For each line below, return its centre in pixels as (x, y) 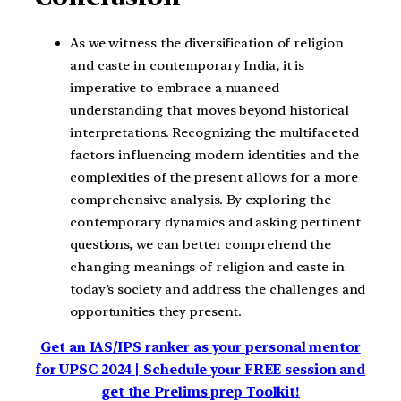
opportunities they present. (156, 311)
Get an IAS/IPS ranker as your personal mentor (200, 347)
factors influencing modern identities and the (214, 154)
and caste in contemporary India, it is (188, 65)
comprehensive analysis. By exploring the (200, 199)
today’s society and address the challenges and (218, 289)
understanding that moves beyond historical (209, 110)
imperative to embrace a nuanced (175, 87)
